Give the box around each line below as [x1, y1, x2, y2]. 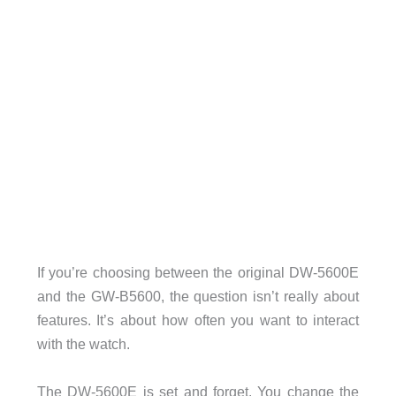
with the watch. [36, 336, 130, 353]
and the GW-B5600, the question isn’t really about [36, 288, 360, 305]
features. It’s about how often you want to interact [36, 312, 360, 329]
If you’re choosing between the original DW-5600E [36, 264, 360, 281]
